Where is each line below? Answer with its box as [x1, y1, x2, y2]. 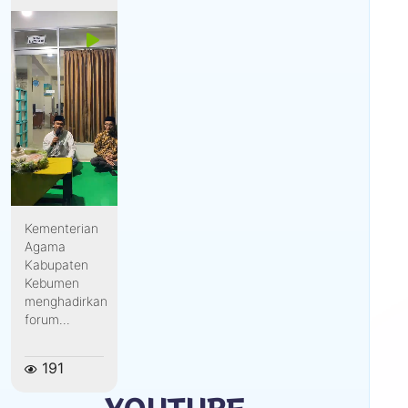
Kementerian [24, 220, 98, 237]
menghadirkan [24, 293, 107, 310]
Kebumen [24, 275, 79, 291]
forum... [24, 311, 70, 328]
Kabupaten [24, 257, 88, 273]
